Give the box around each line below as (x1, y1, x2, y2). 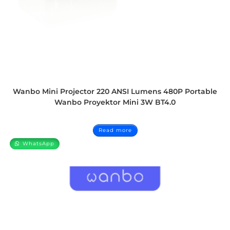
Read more (98, 127, 132, 134)
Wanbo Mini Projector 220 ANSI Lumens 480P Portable (13, 87, 217, 97)
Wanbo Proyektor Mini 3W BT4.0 (54, 98, 176, 107)
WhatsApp (21, 140, 55, 147)
